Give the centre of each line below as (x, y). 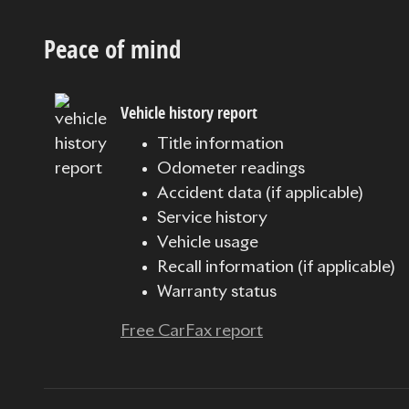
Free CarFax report (192, 332)
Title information (220, 145)
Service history (212, 219)
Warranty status (217, 293)
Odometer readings (231, 169)
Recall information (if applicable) (276, 268)
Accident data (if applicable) (260, 194)
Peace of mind (112, 49)
